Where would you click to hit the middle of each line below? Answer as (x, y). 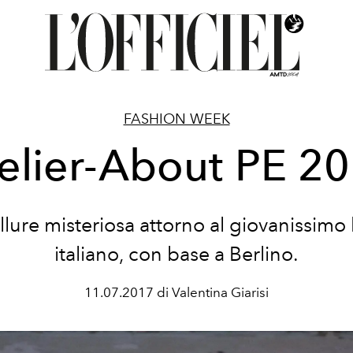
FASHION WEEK (176, 119)
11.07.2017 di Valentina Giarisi (176, 292)
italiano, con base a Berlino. (176, 254)
